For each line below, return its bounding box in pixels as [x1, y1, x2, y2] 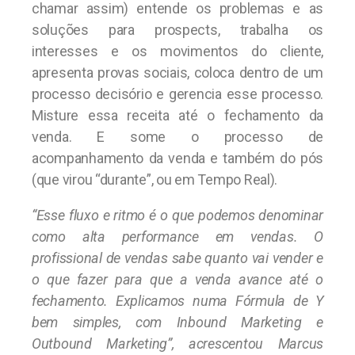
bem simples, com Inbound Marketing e [32, 313, 323, 330]
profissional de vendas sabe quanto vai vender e [32, 249, 323, 266]
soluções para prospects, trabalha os [32, 21, 323, 38]
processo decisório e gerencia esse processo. [32, 85, 323, 102]
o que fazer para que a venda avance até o [32, 270, 323, 288]
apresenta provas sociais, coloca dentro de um [32, 63, 323, 81]
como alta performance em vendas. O [32, 227, 323, 245]
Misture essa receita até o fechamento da [32, 106, 323, 124]
